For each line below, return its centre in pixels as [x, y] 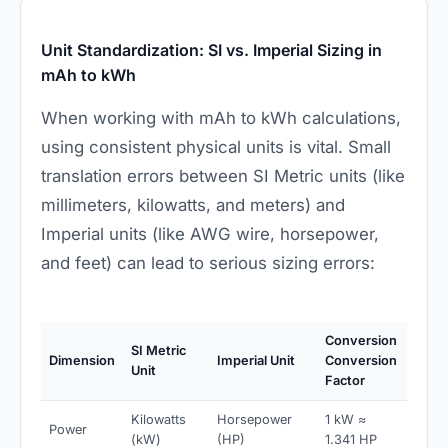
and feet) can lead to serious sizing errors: [208, 263]
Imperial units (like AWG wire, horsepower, [210, 234]
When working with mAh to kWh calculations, [221, 118]
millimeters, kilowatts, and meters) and [193, 205]
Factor [345, 381]
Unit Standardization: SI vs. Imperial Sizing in [211, 50]
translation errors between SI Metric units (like [223, 176]
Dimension [82, 361]
